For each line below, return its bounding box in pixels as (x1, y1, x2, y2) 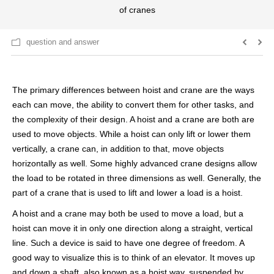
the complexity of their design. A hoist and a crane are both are (12, 114, 254, 124)
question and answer (26, 37, 99, 46)
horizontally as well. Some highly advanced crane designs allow (12, 158, 257, 168)
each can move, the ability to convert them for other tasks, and (12, 100, 254, 109)
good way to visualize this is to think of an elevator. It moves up (12, 253, 255, 262)
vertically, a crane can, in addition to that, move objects (12, 144, 224, 154)
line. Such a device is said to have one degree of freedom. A (12, 238, 244, 248)
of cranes (119, 5, 155, 15)
